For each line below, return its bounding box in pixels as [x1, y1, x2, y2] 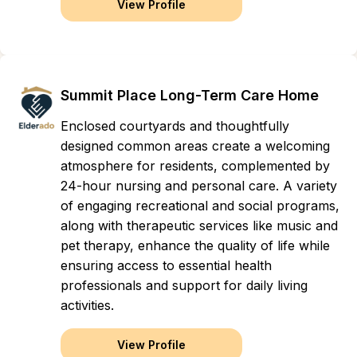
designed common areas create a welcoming [61, 138, 330, 154]
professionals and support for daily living [61, 277, 308, 293]
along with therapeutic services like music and [61, 218, 338, 233]
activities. [61, 297, 114, 313]
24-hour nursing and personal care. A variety [61, 178, 337, 194]
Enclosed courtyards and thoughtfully [61, 118, 289, 134]
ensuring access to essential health [61, 257, 272, 273]
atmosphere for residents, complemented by [61, 158, 330, 174]
